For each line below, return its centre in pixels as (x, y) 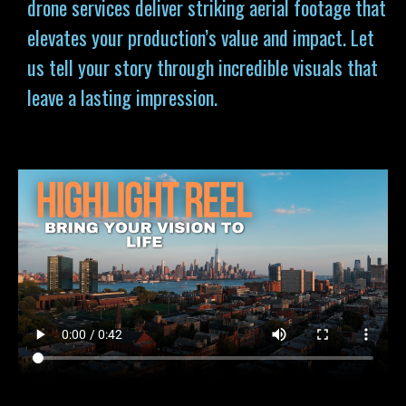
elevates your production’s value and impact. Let (201, 37)
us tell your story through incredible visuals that (203, 67)
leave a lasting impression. (122, 97)
